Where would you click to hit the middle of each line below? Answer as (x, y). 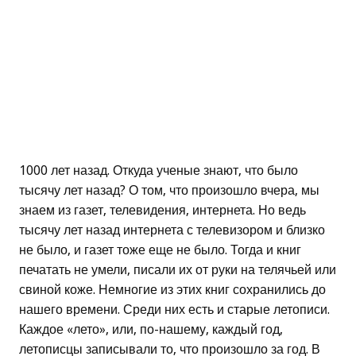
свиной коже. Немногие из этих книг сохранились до (172, 290)
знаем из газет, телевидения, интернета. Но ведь (163, 211)
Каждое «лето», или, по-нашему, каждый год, (151, 330)
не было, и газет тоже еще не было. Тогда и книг (160, 250)
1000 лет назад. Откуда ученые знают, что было (159, 171)
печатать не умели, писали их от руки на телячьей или (178, 270)
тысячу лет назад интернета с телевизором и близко (172, 230)
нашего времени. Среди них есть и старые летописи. (174, 310)
